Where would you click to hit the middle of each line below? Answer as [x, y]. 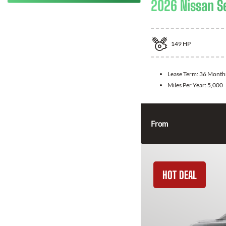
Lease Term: [183, 74]
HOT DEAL [180, 175]
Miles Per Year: [187, 85]
